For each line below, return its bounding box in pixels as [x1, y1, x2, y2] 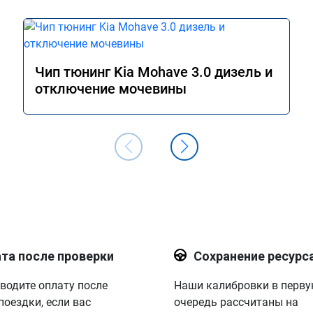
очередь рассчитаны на [173, 296, 298, 309]
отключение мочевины [35, 80, 187, 97]
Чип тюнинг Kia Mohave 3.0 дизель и [35, 64, 272, 80]
